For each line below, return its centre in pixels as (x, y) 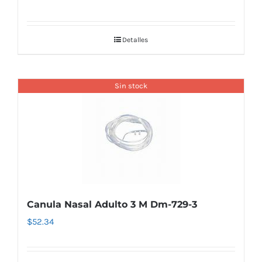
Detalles (135, 39)
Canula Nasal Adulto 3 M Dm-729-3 (112, 204)
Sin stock (131, 86)
